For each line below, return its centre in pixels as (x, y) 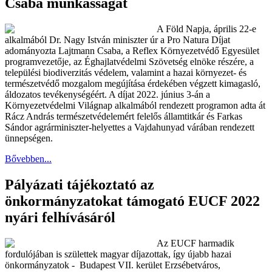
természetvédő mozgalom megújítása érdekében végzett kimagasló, (133, 83)
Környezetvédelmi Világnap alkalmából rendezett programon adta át (135, 105)
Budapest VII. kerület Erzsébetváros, (150, 265)
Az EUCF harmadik (195, 243)
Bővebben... (28, 158)
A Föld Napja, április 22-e (206, 29)
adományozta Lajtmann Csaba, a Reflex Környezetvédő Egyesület (132, 50)
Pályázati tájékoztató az (80, 184)
